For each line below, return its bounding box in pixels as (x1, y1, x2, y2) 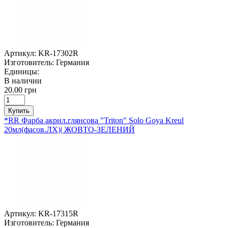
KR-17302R (38, 48, 78, 58)
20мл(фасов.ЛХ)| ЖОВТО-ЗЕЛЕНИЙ (4, 125, 135, 134)
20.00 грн (4, 85, 37, 94)
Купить (8, 106, 30, 115)
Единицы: (4, 67, 39, 76)
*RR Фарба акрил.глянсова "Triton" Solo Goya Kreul (4, 116, 184, 125)
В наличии (4, 76, 42, 85)
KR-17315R (38, 209, 78, 218)
